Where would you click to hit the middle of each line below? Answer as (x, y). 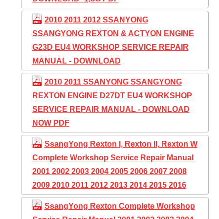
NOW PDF (51, 123)
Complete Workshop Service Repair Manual (113, 157)
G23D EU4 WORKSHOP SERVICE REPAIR (110, 47)
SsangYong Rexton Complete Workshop (120, 206)
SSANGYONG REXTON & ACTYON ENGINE (113, 33)
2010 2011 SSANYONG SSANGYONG (113, 82)
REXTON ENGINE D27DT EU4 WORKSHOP (112, 95)
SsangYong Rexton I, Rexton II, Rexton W (121, 144)
